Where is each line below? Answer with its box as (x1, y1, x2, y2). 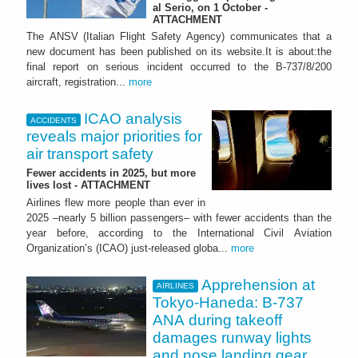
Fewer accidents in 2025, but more (26, 167, 196, 180)
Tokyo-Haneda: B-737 (153, 294, 304, 312)
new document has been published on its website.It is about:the (26, 46, 332, 58)
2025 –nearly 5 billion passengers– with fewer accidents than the (26, 212, 332, 225)
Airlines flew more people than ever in (26, 197, 205, 209)
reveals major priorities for (26, 128, 202, 145)
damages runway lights (153, 329, 312, 347)
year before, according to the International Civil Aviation (26, 227, 332, 240)
